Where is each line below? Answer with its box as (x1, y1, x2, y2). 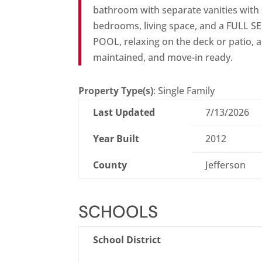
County (93, 158, 127, 172)
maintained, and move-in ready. (93, 51, 233, 64)
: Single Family (153, 84, 215, 98)
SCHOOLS (78, 201, 158, 223)
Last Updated (93, 106, 156, 119)
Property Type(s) (78, 84, 154, 98)
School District (93, 233, 161, 247)
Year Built (93, 132, 140, 146)
